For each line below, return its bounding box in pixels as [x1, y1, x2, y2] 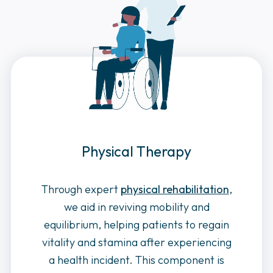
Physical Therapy [82, 141, 191, 160]
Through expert [41, 182, 121, 196]
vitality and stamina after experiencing [41, 235, 232, 249]
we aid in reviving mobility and [63, 199, 210, 214]
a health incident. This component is [49, 252, 224, 267]
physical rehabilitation [120, 182, 229, 196]
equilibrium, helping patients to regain [44, 217, 229, 232]
